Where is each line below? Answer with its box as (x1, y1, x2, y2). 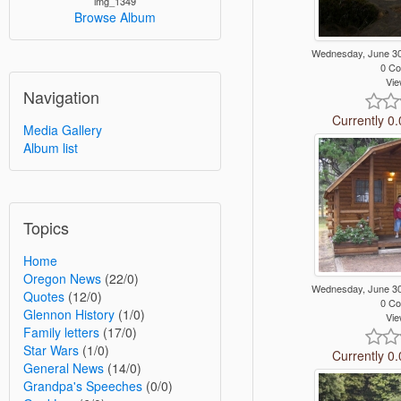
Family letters (23, 323, 99, 341)
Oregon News (23, 269, 101, 287)
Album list (23, 139, 78, 157)
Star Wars (23, 341, 79, 359)
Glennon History (23, 305, 115, 323)
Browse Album (73, 8, 156, 26)
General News (23, 359, 104, 377)
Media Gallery (23, 121, 102, 139)
